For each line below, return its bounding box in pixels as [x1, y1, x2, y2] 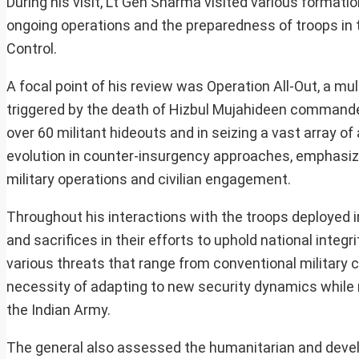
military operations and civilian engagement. [6, 171, 291, 188]
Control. [6, 40, 57, 58]
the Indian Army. [6, 301, 111, 319]
